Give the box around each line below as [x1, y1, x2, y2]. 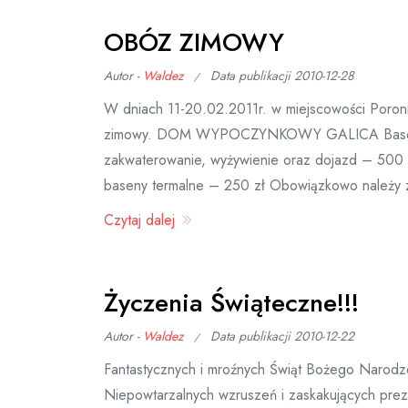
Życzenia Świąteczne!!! [104, 284, 359, 321]
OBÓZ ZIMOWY [104, 24, 284, 61]
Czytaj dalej [104, 209, 179, 230]
